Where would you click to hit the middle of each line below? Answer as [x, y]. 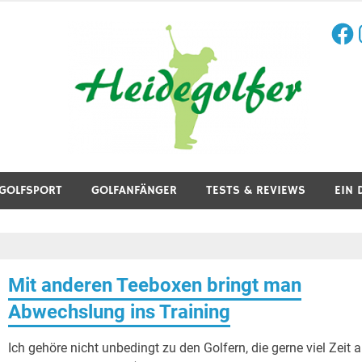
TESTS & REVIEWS [256, 190]
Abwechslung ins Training [120, 311]
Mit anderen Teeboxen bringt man [155, 285]
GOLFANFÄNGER [134, 190]
